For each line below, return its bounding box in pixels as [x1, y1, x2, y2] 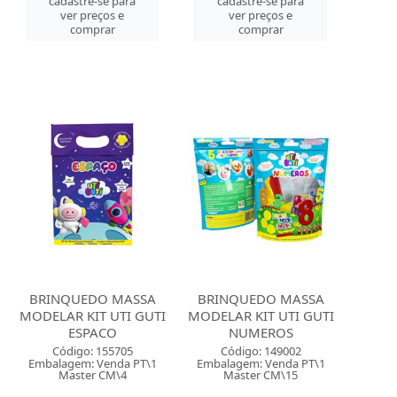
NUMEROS [228, 323, 293, 341]
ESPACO [67, 323, 117, 341]
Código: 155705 [51, 343, 133, 359]
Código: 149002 [220, 343, 301, 359]
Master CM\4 [58, 367, 127, 383]
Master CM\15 [223, 367, 299, 383]
